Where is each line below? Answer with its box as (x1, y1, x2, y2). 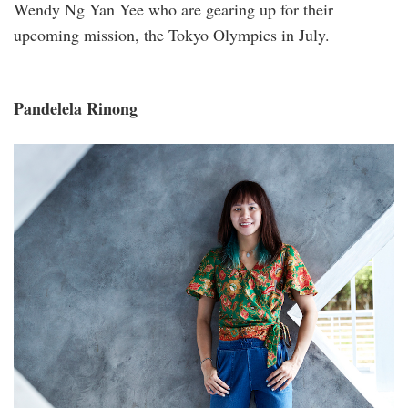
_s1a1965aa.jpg (14, 152, 152, 178)
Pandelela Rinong (14, 96, 143, 120)
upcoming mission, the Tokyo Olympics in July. (14, 23, 330, 46)
